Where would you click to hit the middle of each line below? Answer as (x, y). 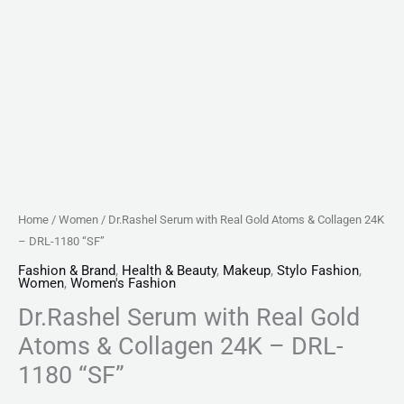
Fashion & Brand (67, 271)
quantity (41, 41)
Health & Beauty (169, 271)
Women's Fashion (123, 284)
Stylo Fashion (318, 271)
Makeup (247, 271)
